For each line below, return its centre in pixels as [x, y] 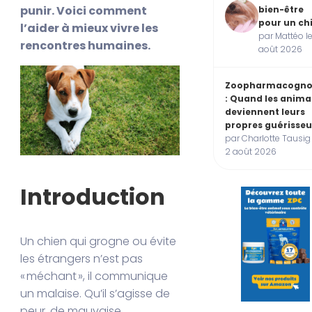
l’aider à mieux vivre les [89, 28]
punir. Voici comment [84, 10]
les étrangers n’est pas [82, 259]
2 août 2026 [251, 151]
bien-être [281, 9]
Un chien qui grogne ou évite [99, 242]
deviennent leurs [265, 111]
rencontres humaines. [86, 45]
